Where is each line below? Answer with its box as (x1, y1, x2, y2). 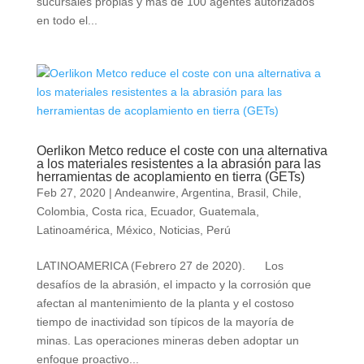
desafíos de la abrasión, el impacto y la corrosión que (36, 278, 311, 291)
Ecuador (149, 205, 193, 218)
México (115, 223, 153, 236)
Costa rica (91, 205, 144, 218)
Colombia (36, 205, 85, 218)
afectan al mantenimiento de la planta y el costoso (36, 297, 294, 310)
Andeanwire (114, 186, 175, 199)
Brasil (236, 186, 266, 199)
